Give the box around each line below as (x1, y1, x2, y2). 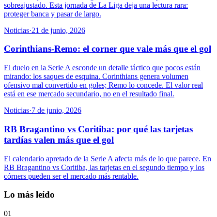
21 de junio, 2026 (31, 26, 85, 34)
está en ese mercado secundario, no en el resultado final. (4, 90, 174, 98)
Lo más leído (4, 189, 55, 200)
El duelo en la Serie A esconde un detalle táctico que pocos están (4, 63, 201, 72)
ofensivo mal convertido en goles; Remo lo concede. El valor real (4, 81, 203, 90)
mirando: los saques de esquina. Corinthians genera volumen (4, 72, 188, 81)
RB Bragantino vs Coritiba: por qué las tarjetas (4, 124, 193, 134)
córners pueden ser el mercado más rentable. (4, 171, 139, 180)
